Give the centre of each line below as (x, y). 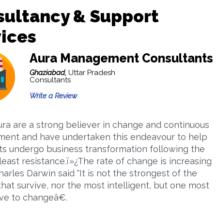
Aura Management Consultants (121, 58)
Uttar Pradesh (92, 73)
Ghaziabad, (49, 73)
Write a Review (53, 96)
